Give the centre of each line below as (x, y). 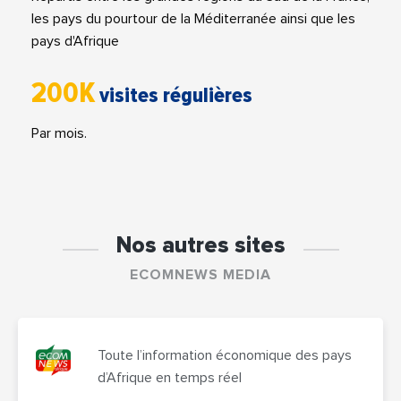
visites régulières (176, 95)
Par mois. (59, 133)
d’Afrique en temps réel (169, 377)
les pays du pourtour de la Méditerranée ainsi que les (193, 18)
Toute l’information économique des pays (224, 355)
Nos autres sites (200, 245)
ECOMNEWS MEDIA (200, 274)
